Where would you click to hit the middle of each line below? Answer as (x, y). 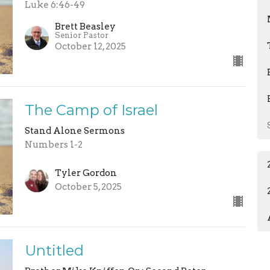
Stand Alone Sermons (74, 131)
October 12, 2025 (90, 47)
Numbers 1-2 (53, 145)
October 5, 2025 (88, 187)
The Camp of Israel (91, 110)
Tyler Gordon (86, 173)
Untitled (54, 250)
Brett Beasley (85, 27)
